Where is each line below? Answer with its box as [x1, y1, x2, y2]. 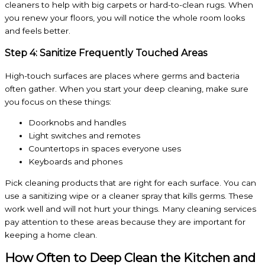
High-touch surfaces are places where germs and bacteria [5, 70, 240, 80]
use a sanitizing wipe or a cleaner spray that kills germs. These [5, 190, 253, 201]
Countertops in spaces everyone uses [28, 144, 181, 154]
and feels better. [5, 25, 70, 35]
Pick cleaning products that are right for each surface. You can [5, 177, 256, 188]
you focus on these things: [5, 96, 111, 106]
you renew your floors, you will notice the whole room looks [5, 12, 245, 22]
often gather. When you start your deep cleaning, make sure [5, 83, 248, 93]
